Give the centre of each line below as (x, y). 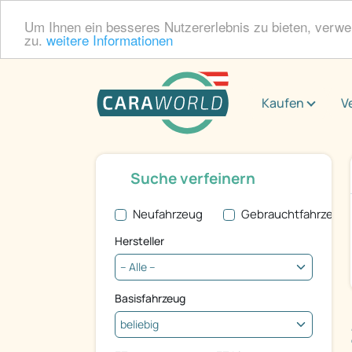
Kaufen (283, 103)
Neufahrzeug (167, 214)
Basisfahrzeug (150, 299)
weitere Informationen (110, 39)
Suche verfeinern (193, 179)
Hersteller (139, 241)
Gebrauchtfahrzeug (294, 214)
